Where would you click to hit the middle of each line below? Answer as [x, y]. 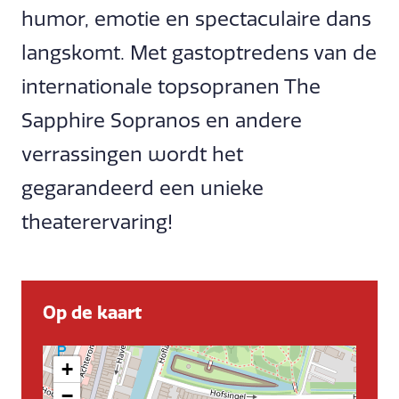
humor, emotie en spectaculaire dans [196, 19]
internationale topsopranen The [171, 87]
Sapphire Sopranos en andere [162, 121]
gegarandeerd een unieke [142, 188]
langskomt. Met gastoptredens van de [199, 53]
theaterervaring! [97, 222]
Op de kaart [92, 313]
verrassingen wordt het [132, 155]
